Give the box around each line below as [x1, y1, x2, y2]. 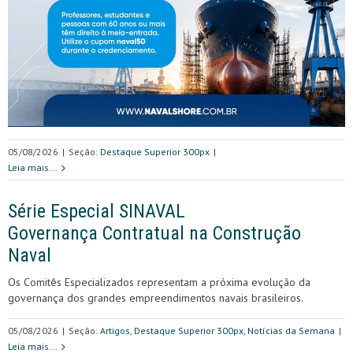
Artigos [100, 324, 130, 336]
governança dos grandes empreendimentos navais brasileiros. [8, 290, 303, 305]
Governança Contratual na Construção [8, 221, 301, 244]
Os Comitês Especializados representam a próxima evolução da [8, 274, 310, 289]
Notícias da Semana [247, 324, 335, 336]
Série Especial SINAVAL [8, 199, 185, 222]
